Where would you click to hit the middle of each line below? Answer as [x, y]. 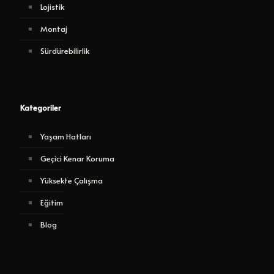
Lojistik [52, 7]
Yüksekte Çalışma [72, 181]
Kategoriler [41, 108]
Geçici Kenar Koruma [77, 159]
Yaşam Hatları [66, 137]
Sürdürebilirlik [65, 51]
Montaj [54, 29]
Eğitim [52, 203]
